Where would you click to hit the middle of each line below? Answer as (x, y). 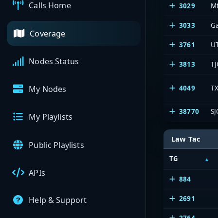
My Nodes (48, 89)
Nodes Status (54, 61)
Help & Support (58, 200)
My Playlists (51, 117)
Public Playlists (56, 145)
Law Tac (186, 138)
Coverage (48, 33)
